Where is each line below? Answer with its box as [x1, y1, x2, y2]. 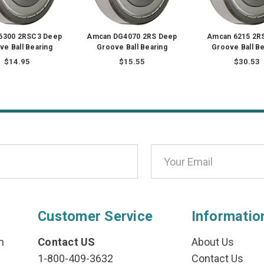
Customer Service [38, 208, 153, 225]
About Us [191, 236, 234, 249]
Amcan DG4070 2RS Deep [87, 32, 177, 41]
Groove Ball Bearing [97, 43, 167, 52]
